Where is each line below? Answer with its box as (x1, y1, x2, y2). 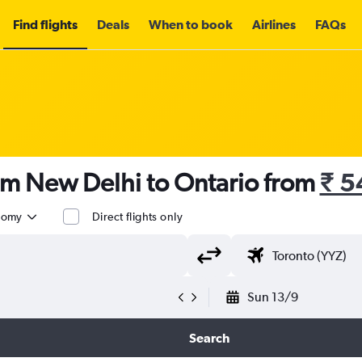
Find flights (13, 17, 78, 32)
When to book (149, 17, 233, 32)
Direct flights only (92, 210, 183, 223)
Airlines (252, 17, 296, 32)
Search (188, 330, 229, 345)
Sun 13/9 (247, 289, 298, 305)
